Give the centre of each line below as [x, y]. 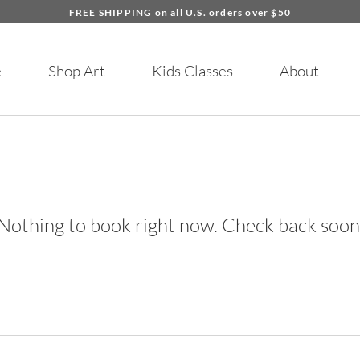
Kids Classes [192, 71]
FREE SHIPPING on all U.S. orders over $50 [180, 12]
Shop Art [77, 71]
